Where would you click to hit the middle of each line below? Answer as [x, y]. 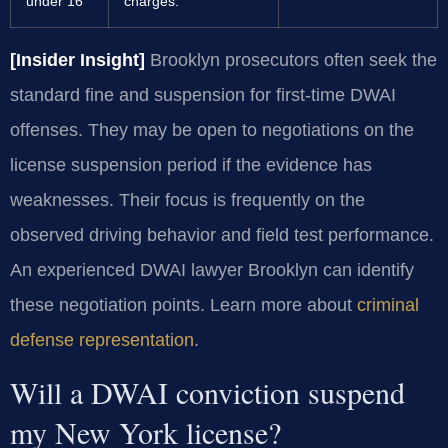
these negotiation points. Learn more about [183, 304]
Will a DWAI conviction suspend [207, 392]
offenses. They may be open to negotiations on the [212, 129]
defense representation [102, 339]
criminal [388, 304]
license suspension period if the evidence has [191, 164]
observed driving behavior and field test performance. [222, 234]
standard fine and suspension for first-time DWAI [203, 94]
